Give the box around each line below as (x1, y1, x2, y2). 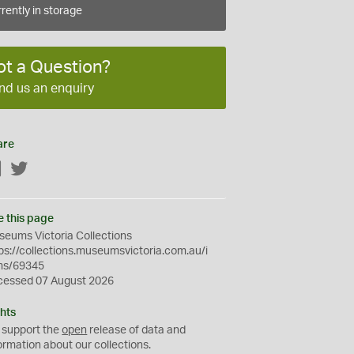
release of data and (87, 324, 186, 336)
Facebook (2, 164, 53, 175)
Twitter (28, 164, 63, 175)
